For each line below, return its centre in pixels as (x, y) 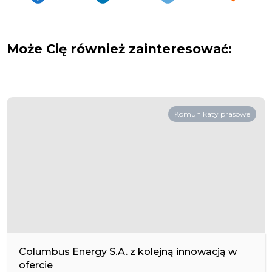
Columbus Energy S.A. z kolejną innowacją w (128, 252)
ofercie (36, 265)
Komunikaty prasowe (212, 114)
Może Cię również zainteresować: (120, 49)
